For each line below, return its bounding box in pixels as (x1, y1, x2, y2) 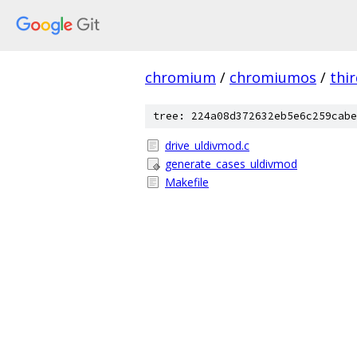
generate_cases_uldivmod (165, 156, 297, 171)
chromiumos (229, 68, 316, 87)
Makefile (165, 175, 209, 190)
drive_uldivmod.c (165, 138, 249, 153)
